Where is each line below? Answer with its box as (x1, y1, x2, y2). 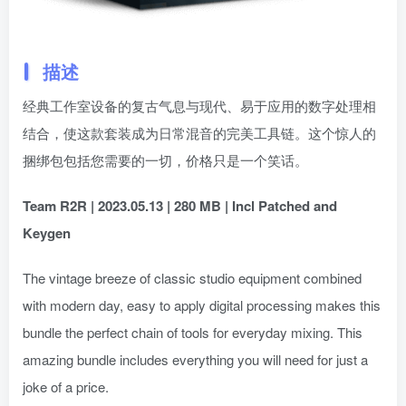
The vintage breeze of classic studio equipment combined (23, 268, 362, 287)
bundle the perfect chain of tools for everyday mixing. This (23, 323, 362, 342)
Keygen (23, 223, 71, 243)
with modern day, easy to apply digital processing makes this (23, 295, 381, 314)
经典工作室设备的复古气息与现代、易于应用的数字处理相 (23, 96, 376, 115)
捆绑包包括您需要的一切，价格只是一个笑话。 (23, 150, 308, 169)
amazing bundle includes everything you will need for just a (23, 350, 368, 369)
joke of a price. (23, 377, 109, 396)
